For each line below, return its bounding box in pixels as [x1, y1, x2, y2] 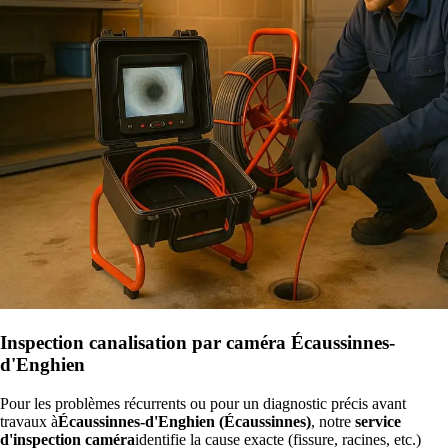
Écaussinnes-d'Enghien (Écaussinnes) [58, 412, 311, 430]
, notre [311, 412, 355, 430]
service [355, 412, 401, 430]
